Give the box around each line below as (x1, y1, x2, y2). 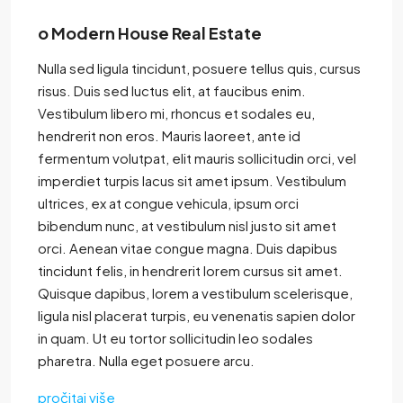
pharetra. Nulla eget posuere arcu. (38, 352, 255, 370)
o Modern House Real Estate (38, 22, 262, 44)
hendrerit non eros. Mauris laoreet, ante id (38, 127, 300, 145)
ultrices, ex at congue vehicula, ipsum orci (38, 194, 299, 212)
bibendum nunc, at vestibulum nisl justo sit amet (38, 217, 336, 235)
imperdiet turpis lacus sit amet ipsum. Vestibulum (38, 172, 346, 190)
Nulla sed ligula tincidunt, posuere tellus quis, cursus (38, 59, 361, 77)
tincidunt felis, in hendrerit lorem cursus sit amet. (38, 262, 343, 280)
